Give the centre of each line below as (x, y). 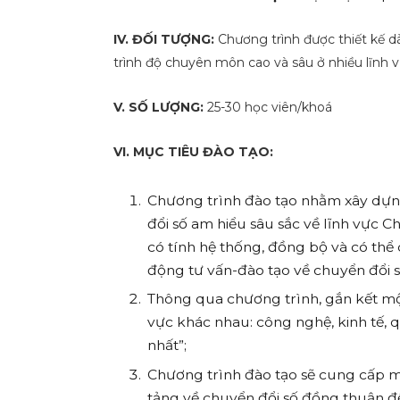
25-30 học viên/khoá (270, 108)
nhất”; (167, 346)
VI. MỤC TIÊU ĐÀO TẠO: (194, 152)
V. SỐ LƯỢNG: (161, 108)
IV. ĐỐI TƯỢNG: (166, 39)
